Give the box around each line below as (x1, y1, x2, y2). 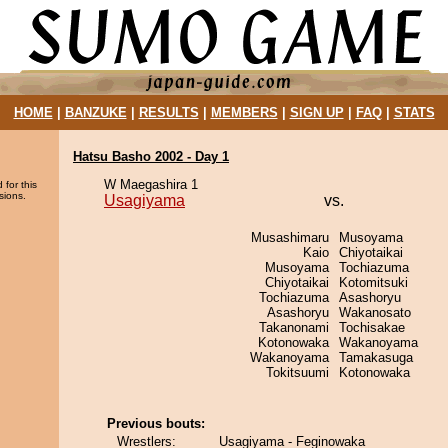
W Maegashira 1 (104, 177, 198, 192)
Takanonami (259, 320, 329, 335)
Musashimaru (251, 230, 329, 245)
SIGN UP (289, 105, 344, 120)
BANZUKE (64, 105, 127, 120)
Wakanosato (339, 305, 411, 320)
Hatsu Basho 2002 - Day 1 (73, 149, 229, 164)
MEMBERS (210, 105, 278, 120)
